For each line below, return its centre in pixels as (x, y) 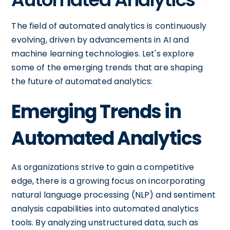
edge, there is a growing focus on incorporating (108, 181)
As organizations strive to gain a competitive (103, 167)
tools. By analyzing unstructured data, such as (105, 223)
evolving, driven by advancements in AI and (100, 40)
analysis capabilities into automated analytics (105, 209)
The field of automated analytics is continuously (109, 26)
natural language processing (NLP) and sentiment (114, 195)
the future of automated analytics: (82, 81)
